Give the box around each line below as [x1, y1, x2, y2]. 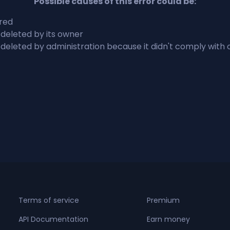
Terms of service [18, 195, 79, 205]
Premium [146, 195, 180, 205]
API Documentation [18, 214, 88, 224]
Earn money [146, 214, 190, 224]
